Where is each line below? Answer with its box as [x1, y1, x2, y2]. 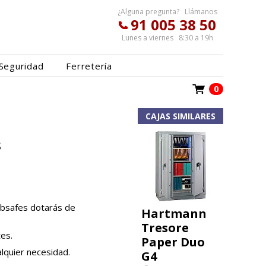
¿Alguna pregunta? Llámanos [118, 7, 217, 17]
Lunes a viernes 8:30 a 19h [122, 33, 213, 43]
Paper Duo [141, 234, 205, 251]
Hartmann [141, 205, 207, 222]
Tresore [141, 220, 189, 236]
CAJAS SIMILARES [145, 110, 216, 122]
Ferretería [66, 60, 112, 72]
